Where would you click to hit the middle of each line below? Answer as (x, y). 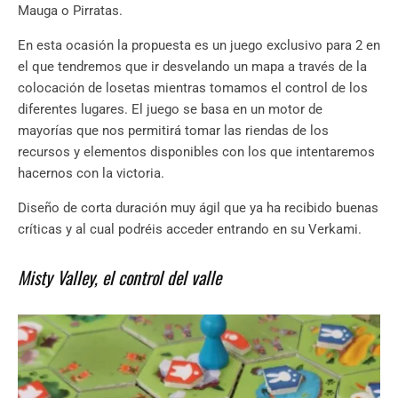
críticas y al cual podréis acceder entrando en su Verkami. (190, 229)
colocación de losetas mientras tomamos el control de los (193, 88)
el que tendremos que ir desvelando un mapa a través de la (192, 66)
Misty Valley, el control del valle (119, 277)
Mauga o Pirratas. (70, 10)
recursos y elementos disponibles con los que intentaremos (196, 151)
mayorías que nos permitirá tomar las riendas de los (173, 130)
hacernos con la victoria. (91, 173)
